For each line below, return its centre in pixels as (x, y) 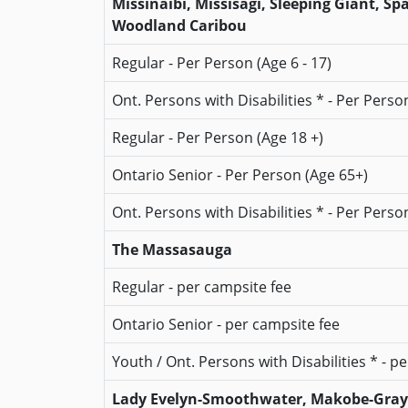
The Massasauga (172, 250)
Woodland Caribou (179, 25)
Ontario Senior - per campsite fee (226, 324)
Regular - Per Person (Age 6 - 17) (222, 63)
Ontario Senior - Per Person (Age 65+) (240, 175)
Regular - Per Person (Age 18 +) (218, 138)
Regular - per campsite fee (202, 287)
